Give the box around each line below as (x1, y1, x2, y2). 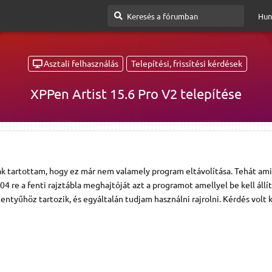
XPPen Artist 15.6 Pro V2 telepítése (30, 85, 242, 101)
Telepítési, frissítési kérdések (131, 58, 242, 69)
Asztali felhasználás (44, 58, 118, 69)
